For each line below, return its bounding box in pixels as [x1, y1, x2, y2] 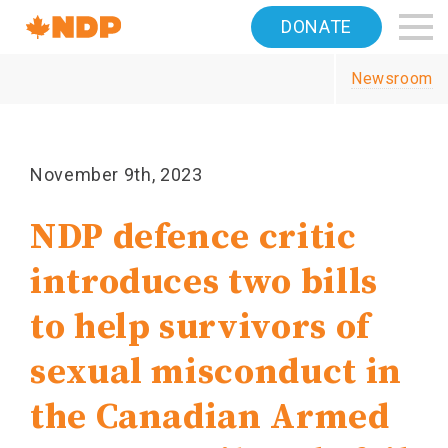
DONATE [281, 16, 352, 37]
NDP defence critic [30, 215, 357, 260]
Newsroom [350, 69, 433, 88]
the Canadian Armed [30, 395, 390, 440]
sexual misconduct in [30, 350, 402, 395]
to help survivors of [30, 305, 370, 350]
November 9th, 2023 [30, 164, 203, 185]
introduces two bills [30, 260, 378, 305]
